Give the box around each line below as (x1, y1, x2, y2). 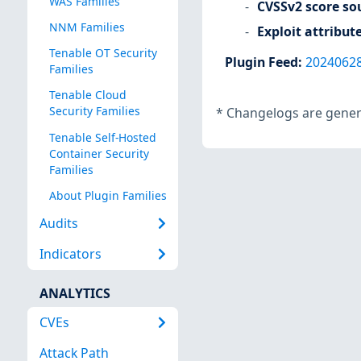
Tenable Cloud (48, 87, 127, 103)
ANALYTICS (39, 284, 110, 302)
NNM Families (48, 19, 125, 35)
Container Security (48, 145, 149, 161)
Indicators (39, 245, 102, 263)
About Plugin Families (48, 187, 167, 203)
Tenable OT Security (48, 45, 157, 61)
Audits (39, 214, 78, 233)
